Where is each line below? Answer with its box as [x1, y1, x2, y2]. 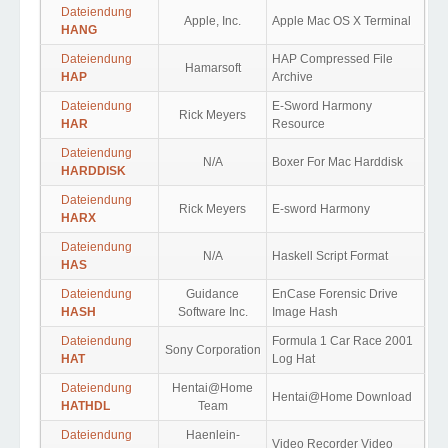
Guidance [186, 287, 239, 301]
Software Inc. [177, 305, 248, 319]
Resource [272, 117, 325, 131]
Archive [272, 70, 313, 84]
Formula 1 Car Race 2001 [272, 334, 413, 348]
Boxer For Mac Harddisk [272, 155, 403, 169]
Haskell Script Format [272, 249, 388, 263]
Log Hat [272, 352, 315, 366]
